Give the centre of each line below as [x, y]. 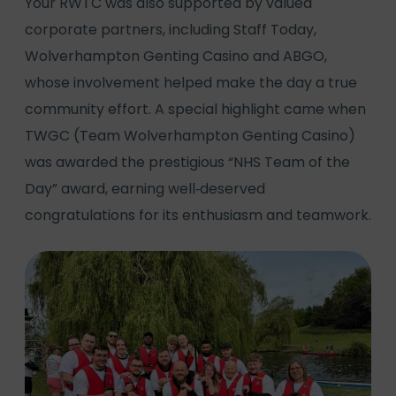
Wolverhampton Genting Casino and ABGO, [176, 56]
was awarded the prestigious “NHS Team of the [187, 162]
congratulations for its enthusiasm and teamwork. [198, 215]
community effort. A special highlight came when [195, 109]
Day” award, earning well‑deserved [145, 188]
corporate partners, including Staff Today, [171, 29]
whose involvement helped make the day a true [191, 82]
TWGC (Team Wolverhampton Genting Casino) [190, 135]
